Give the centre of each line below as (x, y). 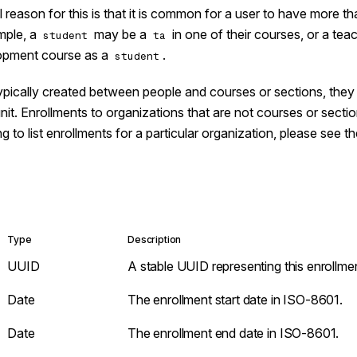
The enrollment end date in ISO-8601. (233, 333)
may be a (120, 34)
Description (155, 239)
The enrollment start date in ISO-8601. (235, 300)
